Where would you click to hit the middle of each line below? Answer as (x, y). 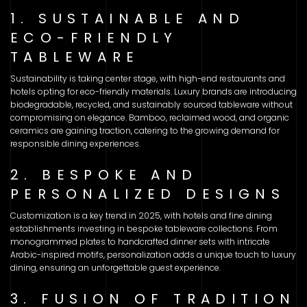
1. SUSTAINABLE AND (128, 18)
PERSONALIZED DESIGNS (148, 194)
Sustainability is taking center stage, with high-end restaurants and (148, 78)
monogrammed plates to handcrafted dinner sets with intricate (140, 241)
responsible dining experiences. (75, 143)
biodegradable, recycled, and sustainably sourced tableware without (151, 104)
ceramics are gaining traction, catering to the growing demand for (145, 130)
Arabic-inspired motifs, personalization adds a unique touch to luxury (153, 254)
